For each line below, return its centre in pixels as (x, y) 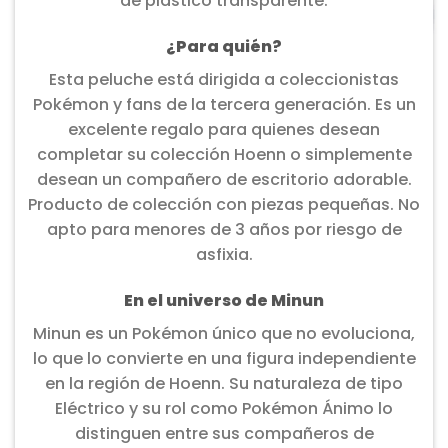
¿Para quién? (224, 46)
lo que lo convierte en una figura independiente (224, 358)
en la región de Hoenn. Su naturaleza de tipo (224, 383)
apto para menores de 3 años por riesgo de (224, 229)
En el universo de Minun (224, 300)
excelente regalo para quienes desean (224, 129)
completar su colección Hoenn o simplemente (224, 154)
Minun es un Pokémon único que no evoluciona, (224, 333)
